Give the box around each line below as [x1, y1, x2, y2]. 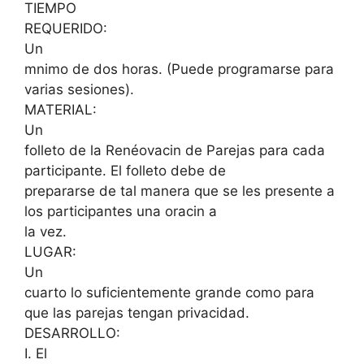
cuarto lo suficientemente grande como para [24, 284, 314, 301]
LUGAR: [24, 243, 76, 260]
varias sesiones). [24, 80, 134, 97]
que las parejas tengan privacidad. [24, 304, 249, 321]
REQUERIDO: [24, 19, 107, 37]
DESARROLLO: [24, 324, 120, 341]
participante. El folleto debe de [24, 162, 226, 179]
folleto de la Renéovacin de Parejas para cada [24, 141, 325, 158]
